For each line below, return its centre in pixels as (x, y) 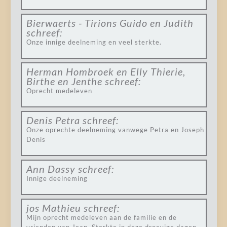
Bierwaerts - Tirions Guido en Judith (110, 23)
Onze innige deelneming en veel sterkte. (94, 42)
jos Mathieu (53, 208)
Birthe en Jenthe (64, 81)
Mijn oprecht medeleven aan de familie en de (101, 217)
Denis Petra (53, 120)
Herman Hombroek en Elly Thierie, (106, 71)
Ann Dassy (51, 169)
